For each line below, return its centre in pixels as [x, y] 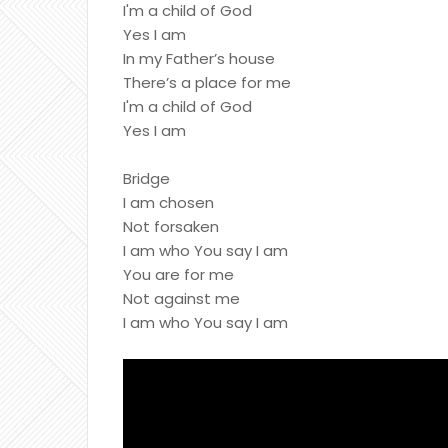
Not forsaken [171, 226]
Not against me [181, 298]
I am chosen [168, 202]
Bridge [146, 178]
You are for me [178, 274]
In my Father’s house [199, 58]
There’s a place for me [207, 82]
